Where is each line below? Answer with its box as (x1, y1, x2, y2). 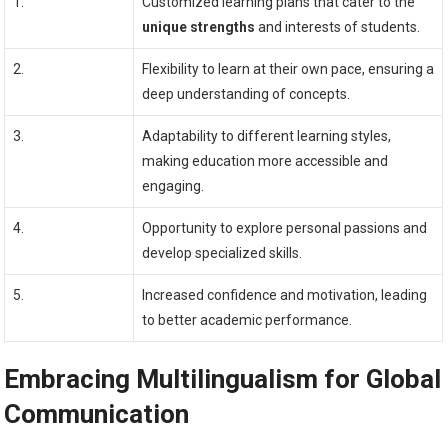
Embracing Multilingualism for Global (4, 363, 442, 394)
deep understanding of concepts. (142, 85, 351, 102)
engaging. (142, 177, 205, 194)
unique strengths (142, 18, 256, 35)
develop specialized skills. (142, 244, 303, 261)
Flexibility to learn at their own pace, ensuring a (142, 60, 435, 77)
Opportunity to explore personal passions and (142, 219, 428, 236)
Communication (4, 398, 190, 429)
